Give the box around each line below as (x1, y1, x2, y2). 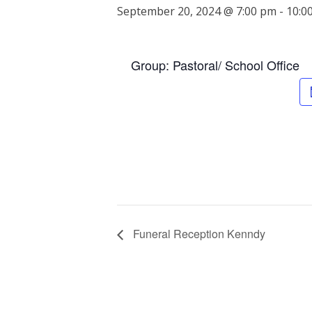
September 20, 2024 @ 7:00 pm (117, 3, 276, 19)
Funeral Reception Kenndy (130, 226, 265, 242)
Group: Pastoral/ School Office (131, 55, 299, 74)
